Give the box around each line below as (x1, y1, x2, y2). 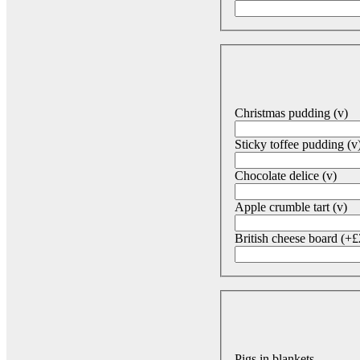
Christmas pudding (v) (235, 105, 348, 120)
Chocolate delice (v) (235, 168, 337, 182)
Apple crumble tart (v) (235, 199, 347, 214)
